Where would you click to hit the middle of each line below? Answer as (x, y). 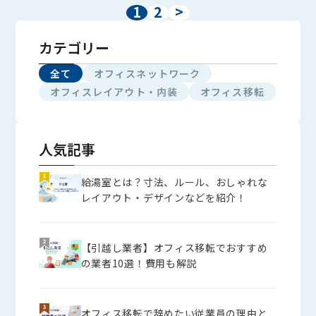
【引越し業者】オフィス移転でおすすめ (174, 248)
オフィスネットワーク (147, 74)
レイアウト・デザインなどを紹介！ (164, 198)
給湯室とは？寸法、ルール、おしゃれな (174, 182)
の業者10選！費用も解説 (139, 263)
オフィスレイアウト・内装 (114, 92)
